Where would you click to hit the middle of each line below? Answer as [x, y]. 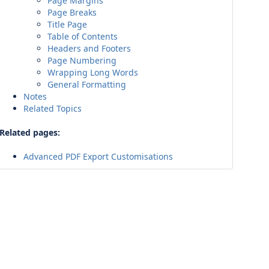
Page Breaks [72, 12]
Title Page [67, 24]
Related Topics [53, 108]
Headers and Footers [89, 48]
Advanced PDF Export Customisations [98, 156]
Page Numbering [82, 60]
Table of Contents [83, 36]
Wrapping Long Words [93, 72]
